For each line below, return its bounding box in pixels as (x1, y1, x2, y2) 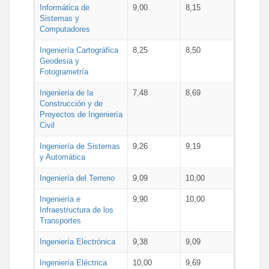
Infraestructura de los (40, 205, 113, 214)
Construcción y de (40, 99, 103, 108)
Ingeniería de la (40, 88, 93, 97)
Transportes (40, 216, 81, 225)
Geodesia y (40, 56, 79, 65)
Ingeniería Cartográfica (40, 46, 118, 55)
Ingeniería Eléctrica (40, 258, 107, 267)
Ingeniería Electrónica (40, 237, 115, 246)
